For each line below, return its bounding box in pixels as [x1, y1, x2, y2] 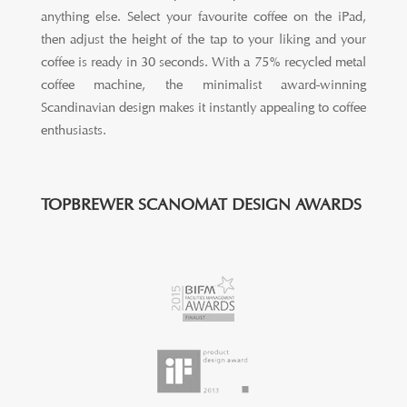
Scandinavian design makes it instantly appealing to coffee [40, 99, 367, 116]
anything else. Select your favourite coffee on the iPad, [40, 8, 367, 25]
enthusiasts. [40, 122, 106, 139]
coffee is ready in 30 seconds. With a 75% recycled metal [40, 54, 367, 71]
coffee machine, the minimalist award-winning [40, 76, 367, 94]
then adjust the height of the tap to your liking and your [40, 31, 367, 48]
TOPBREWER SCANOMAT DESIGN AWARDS [40, 194, 362, 214]
